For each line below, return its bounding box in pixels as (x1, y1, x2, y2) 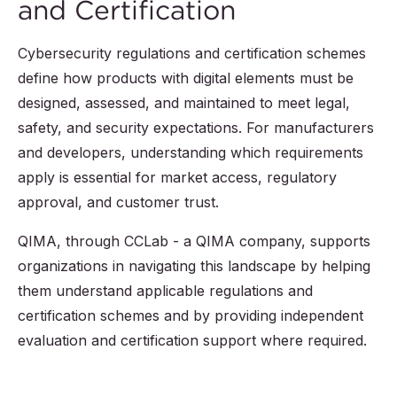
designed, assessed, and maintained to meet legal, (18, 94, 350, 113)
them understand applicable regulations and (18, 282, 313, 300)
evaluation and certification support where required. (18, 331, 367, 350)
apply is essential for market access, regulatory (18, 168, 337, 187)
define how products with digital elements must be (18, 69, 354, 88)
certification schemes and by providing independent (18, 307, 363, 325)
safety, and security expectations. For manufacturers (18, 119, 374, 137)
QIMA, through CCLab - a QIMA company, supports (18, 232, 370, 251)
